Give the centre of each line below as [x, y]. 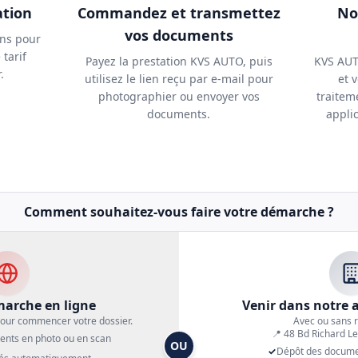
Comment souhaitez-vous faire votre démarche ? [179, 212]
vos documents [179, 35]
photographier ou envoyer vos [179, 96]
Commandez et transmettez [179, 13]
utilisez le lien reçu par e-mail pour [179, 79]
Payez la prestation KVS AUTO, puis [179, 61]
